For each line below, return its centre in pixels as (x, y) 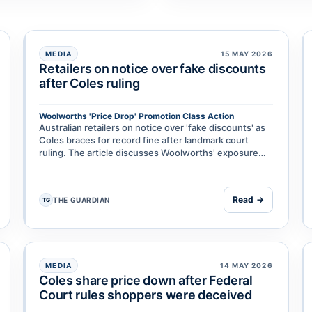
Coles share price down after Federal (146, 281)
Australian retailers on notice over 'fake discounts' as (153, 128)
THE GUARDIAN (81, 200)
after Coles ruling (89, 84)
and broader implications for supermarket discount (148, 165)
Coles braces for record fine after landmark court (144, 140)
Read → (248, 200)
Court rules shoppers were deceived (146, 295)
